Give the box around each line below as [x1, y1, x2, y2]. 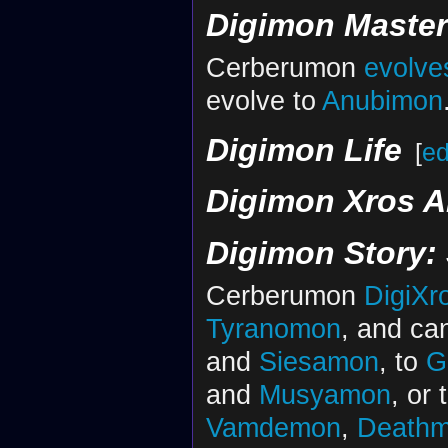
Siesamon [258, 345, 379, 377]
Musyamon [258, 378, 391, 410]
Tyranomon [205, 312, 341, 344]
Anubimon [321, 85, 443, 117]
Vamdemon [205, 411, 341, 443]
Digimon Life [205, 131, 402, 168]
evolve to [205, 85, 322, 117]
